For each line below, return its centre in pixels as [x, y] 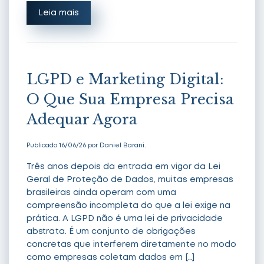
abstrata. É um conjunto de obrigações [111, 231]
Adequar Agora [82, 119]
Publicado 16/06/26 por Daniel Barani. [86, 145]
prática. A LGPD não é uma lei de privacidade [125, 218]
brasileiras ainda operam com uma [101, 192]
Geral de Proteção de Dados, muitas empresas [130, 179]
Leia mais [59, 13]
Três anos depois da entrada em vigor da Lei [123, 166]
